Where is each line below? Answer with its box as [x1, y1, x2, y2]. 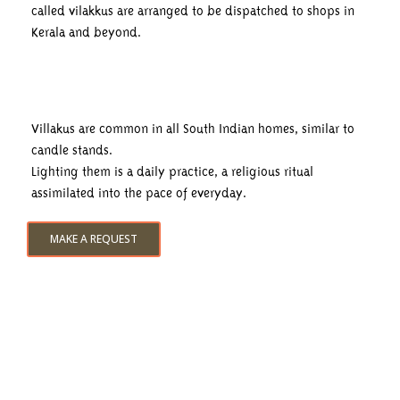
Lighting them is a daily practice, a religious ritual [31, 163, 313, 180]
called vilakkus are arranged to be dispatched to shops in [31, 3, 354, 20]
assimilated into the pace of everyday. [31, 185, 246, 202]
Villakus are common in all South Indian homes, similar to [31, 121, 354, 137]
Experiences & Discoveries [54, 336, 196, 353]
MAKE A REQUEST [50, 231, 137, 247]
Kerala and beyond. [31, 24, 141, 41]
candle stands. [31, 142, 112, 159]
